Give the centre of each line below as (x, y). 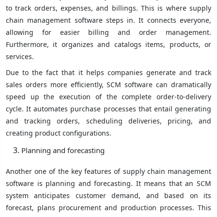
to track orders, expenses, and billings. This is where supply (108, 8)
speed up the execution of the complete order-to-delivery (108, 97)
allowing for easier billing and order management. (108, 32)
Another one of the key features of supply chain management (108, 171)
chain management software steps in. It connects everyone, (108, 20)
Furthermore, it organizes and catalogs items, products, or (108, 45)
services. (21, 57)
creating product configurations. (59, 133)
